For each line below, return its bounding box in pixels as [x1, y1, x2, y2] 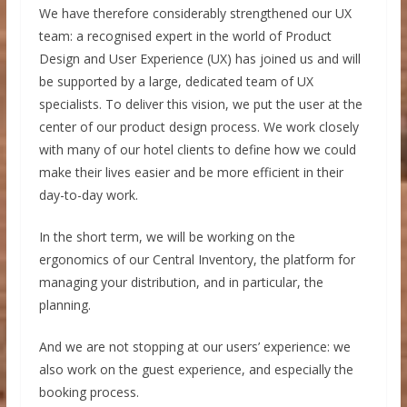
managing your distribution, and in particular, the [38, 273, 323, 291]
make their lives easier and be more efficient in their [38, 163, 343, 181]
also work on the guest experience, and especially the [38, 360, 353, 378]
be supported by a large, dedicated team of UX [38, 72, 313, 90]
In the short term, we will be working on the [38, 227, 295, 245]
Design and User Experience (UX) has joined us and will [38, 49, 361, 67]
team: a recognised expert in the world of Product [38, 26, 332, 45]
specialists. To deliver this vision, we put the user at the [38, 94, 362, 113]
